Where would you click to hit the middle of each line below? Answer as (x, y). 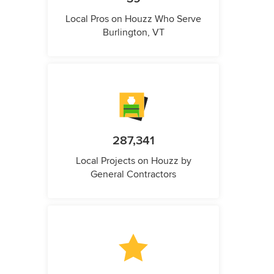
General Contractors (133, 174)
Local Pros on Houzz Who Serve (133, 19)
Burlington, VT (133, 32)
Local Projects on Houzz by (133, 161)
